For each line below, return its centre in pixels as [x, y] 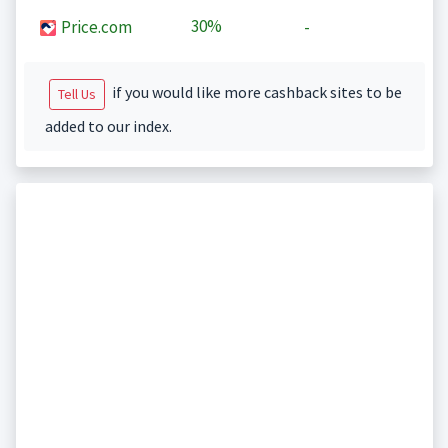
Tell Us [76, 94]
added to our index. [108, 126]
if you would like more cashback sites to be [255, 92]
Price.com [94, 27]
